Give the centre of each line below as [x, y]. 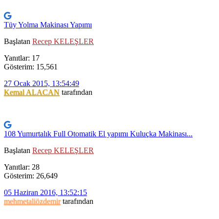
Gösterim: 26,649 [31, 176]
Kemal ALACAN [32, 92]
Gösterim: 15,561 [31, 67]
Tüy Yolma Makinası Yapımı [48, 25]
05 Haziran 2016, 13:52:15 [45, 193]
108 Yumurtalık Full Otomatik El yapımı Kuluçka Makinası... [98, 134]
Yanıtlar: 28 [22, 167]
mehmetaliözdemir [32, 201]
